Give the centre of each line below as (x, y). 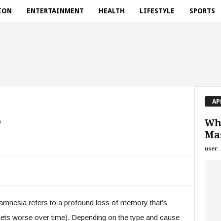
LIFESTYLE (157, 11)
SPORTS (202, 11)
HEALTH (111, 11)
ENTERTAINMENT (55, 11)
